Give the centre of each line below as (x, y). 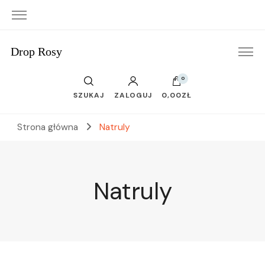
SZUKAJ (89, 95)
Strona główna (48, 127)
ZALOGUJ (133, 95)
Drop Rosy (36, 51)
